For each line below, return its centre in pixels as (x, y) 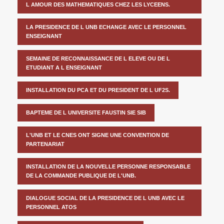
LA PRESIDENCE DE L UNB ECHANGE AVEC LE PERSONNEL (106, 27)
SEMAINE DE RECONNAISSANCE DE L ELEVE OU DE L (98, 58)
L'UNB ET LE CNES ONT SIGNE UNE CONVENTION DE (97, 135)
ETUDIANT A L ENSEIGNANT (64, 67)
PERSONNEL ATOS (51, 207)
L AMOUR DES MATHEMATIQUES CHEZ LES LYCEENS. (98, 4)
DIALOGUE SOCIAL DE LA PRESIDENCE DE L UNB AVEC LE (105, 198)
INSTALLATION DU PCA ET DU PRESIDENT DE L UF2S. (98, 90)
